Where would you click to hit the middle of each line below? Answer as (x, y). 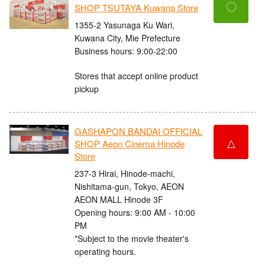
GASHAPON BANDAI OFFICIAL (138, 131)
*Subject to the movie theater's (132, 238)
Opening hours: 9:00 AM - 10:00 (135, 212)
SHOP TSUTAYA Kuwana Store (136, 8)
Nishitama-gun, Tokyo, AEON (129, 186)
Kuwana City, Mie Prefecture (127, 38)
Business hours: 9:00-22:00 (126, 51)
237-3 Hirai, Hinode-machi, (125, 173)
